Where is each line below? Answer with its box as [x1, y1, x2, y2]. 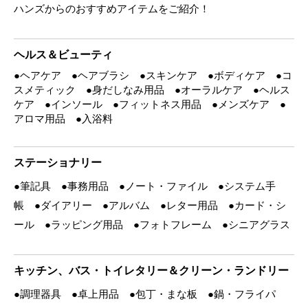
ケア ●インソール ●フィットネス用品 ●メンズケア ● [14, 98, 286, 110]
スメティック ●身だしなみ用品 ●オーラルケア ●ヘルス [14, 83, 290, 96]
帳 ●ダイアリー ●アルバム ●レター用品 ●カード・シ [14, 199, 286, 211]
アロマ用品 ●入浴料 [14, 112, 113, 124]
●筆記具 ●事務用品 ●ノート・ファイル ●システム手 [14, 179, 276, 192]
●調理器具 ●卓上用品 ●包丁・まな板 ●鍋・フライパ [14, 287, 276, 300]
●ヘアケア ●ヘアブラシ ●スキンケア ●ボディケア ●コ [14, 69, 292, 81]
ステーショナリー [14, 153, 102, 170]
